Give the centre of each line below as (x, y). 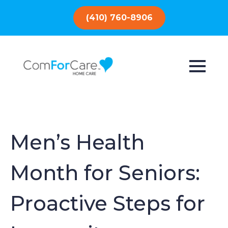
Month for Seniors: (105, 173)
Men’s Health (77, 142)
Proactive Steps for (108, 203)
